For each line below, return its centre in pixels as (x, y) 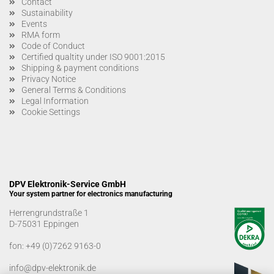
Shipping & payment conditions (80, 68)
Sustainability (47, 13)
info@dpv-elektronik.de (53, 268)
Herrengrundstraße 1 (49, 213)
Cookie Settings (51, 112)
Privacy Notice (49, 79)
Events (34, 24)
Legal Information (55, 101)
